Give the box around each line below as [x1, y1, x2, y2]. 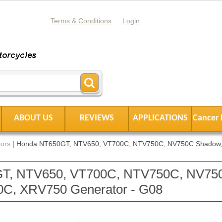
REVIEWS [79, 113, 114, 123]
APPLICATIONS [132, 113, 188, 123]
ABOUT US [13, 113, 53, 123]
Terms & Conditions [51, 17, 112, 25]
